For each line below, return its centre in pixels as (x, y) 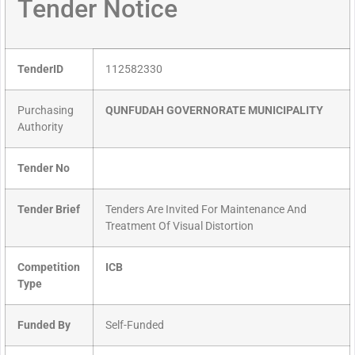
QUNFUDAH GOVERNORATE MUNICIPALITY (214, 111)
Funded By (44, 326)
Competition (49, 268)
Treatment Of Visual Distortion (179, 227)
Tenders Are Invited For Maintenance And (206, 210)
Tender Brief (49, 210)
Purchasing (46, 111)
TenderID (40, 70)
